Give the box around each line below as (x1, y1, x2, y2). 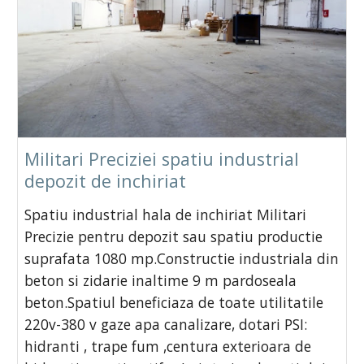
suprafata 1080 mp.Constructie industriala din (24, 248, 340, 268)
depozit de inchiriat (24, 168, 187, 193)
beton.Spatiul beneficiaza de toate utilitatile (24, 292, 324, 312)
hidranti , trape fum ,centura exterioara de (24, 336, 312, 356)
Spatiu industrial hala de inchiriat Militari (24, 204, 307, 224)
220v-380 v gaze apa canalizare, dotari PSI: (24, 314, 308, 334)
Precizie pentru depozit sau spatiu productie (24, 226, 323, 246)
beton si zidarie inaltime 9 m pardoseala (24, 270, 297, 290)
